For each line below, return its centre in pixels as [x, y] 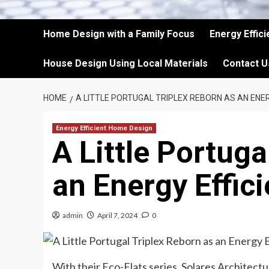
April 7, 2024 [117, 215]
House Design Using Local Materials [125, 63]
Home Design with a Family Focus [119, 34]
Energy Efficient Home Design [104, 128]
